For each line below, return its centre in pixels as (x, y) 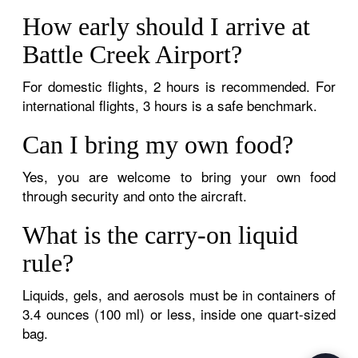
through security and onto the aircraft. (135, 195)
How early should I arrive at (167, 26)
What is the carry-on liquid (161, 235)
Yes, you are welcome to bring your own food (179, 176)
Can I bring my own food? (158, 144)
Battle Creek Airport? (133, 54)
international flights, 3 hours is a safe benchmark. (170, 105)
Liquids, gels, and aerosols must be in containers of (179, 294)
